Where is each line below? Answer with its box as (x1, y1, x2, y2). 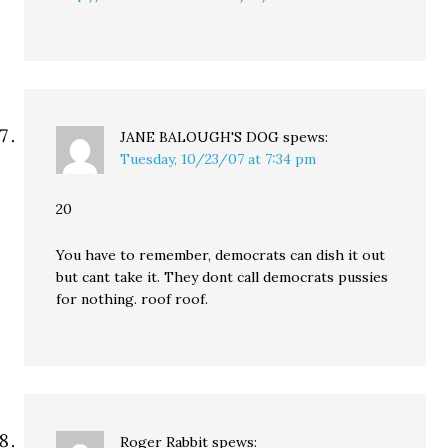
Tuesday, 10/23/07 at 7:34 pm (120, 149, 317, 168)
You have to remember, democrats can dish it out (56, 245, 386, 264)
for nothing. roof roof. (56, 289, 209, 308)
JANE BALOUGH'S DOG (120, 127, 280, 146)
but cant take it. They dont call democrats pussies (56, 267, 389, 286)
